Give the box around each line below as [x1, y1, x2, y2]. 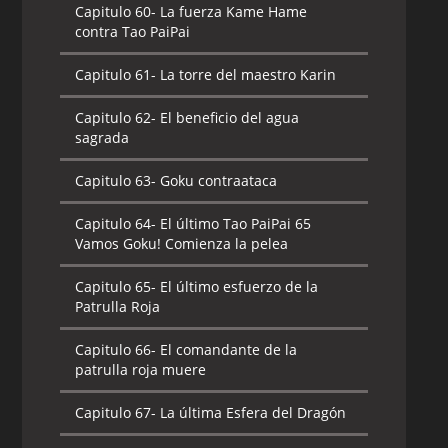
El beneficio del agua [156, 108, 300, 127]
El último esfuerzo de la [156, 277, 319, 296]
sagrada [75, 128, 130, 147]
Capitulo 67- [75, 403, 157, 422]
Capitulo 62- [75, 108, 157, 127]
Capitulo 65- [75, 277, 157, 296]
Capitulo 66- [75, 340, 157, 359]
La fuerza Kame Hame [156, 2, 308, 21]
